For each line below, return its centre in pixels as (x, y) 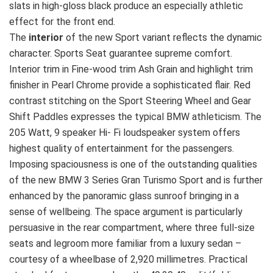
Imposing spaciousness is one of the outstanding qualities (133, 165)
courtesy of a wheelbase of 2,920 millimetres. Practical (128, 260)
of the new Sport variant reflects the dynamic (164, 38)
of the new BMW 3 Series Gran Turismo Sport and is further (136, 180)
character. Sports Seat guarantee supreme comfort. (121, 54)
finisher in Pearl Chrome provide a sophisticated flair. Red (130, 85)
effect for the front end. (62, 22)
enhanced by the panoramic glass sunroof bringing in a (124, 196)
